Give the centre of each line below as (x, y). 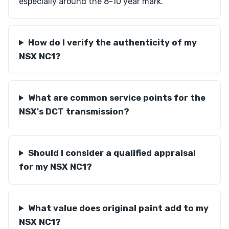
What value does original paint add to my (118, 208)
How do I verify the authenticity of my (112, 42)
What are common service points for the (117, 98)
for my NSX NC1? (55, 167)
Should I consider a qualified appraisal (112, 153)
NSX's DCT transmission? (74, 111)
